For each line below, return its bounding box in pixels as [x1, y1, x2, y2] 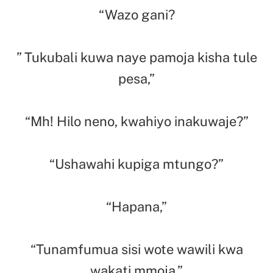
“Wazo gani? [98, 6, 175, 23]
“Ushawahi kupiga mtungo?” [49, 155, 224, 172]
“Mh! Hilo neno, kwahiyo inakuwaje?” [24, 113, 249, 129]
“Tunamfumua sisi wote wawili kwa [30, 241, 243, 257]
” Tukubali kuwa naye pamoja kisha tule [16, 49, 257, 65]
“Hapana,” [106, 198, 167, 214]
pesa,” [118, 70, 155, 87]
